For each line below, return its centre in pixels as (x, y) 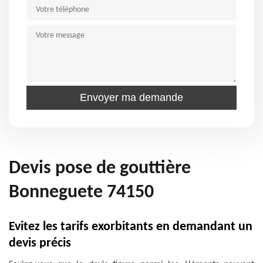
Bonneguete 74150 (81, 193)
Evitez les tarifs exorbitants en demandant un (131, 227)
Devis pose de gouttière (100, 168)
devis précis (40, 243)
